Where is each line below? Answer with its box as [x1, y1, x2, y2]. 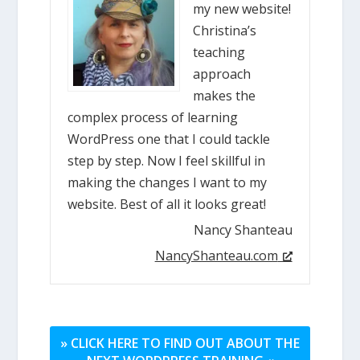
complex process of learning [67, 108, 239, 126]
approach [193, 64, 251, 83]
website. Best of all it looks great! [67, 194, 267, 213]
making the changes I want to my [67, 173, 268, 191]
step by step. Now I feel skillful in [67, 151, 266, 170]
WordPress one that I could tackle [67, 129, 271, 148]
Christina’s [193, 21, 256, 39]
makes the [193, 86, 256, 104]
